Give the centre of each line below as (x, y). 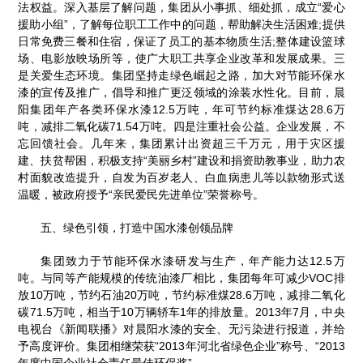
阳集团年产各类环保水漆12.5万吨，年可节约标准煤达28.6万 (181, 109)
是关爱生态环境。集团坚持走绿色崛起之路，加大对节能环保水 (181, 75)
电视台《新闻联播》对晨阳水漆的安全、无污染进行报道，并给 (181, 329)
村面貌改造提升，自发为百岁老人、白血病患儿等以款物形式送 (181, 177)
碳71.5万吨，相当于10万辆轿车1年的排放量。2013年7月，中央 (181, 312)
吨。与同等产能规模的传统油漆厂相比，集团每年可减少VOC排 (181, 278)
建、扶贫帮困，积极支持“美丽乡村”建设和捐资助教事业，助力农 (181, 160)
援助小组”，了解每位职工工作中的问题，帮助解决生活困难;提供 (181, 24)
